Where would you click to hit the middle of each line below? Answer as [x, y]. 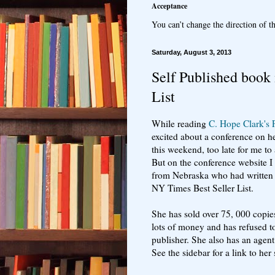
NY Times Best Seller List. [203, 188]
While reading [180, 124]
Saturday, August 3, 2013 [192, 52]
